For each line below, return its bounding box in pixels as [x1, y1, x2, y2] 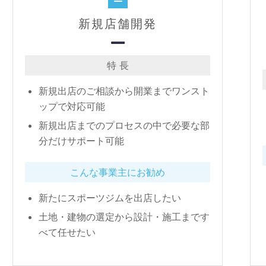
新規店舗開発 [78, 15, 157, 31]
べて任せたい [39, 226, 96, 238]
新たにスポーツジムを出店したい [39, 192, 181, 204]
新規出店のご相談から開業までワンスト [39, 85, 210, 97]
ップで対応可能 [39, 100, 105, 112]
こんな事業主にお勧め [70, 166, 165, 178]
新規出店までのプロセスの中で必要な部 [39, 119, 210, 131]
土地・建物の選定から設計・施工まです [39, 211, 210, 223]
